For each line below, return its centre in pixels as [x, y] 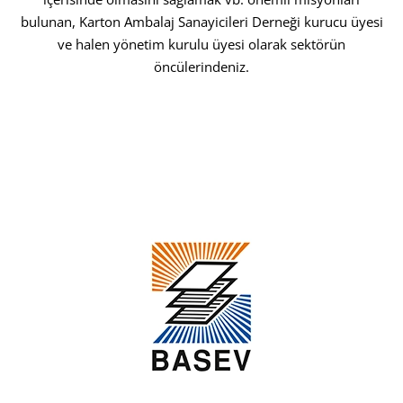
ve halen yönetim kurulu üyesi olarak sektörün [201, 44]
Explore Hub [191, 106]
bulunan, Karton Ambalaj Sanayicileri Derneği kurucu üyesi [201, 21]
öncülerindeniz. [201, 66]
